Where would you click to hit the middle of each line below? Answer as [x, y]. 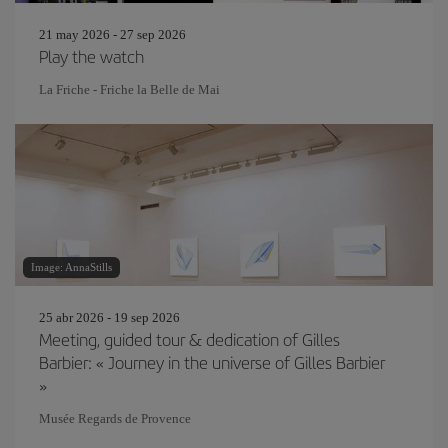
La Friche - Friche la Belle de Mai [129, 89]
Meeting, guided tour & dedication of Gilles [189, 339]
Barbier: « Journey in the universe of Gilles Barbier [212, 362]
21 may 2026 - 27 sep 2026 [112, 34]
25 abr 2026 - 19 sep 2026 [109, 317]
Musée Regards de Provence [115, 418]
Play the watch [91, 56]
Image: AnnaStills [71, 267]
